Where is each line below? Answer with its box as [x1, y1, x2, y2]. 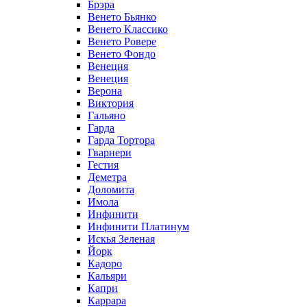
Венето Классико [88, 23, 168, 35]
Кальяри [88, 269, 127, 282]
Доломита [88, 183, 134, 195]
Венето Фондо [88, 47, 156, 60]
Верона [88, 84, 122, 97]
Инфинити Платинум [88, 220, 189, 232]
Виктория [88, 97, 134, 109]
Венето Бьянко [88, 10, 156, 23]
